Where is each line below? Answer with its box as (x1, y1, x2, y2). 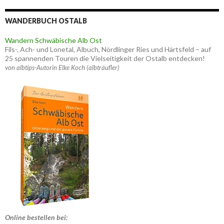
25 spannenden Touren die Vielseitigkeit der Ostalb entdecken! (5, 54, 205, 62)
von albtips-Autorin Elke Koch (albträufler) (5, 63, 119, 71)
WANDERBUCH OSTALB (5, 16, 87, 25)
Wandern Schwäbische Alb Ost (5, 36, 102, 44)
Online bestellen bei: (5, 213, 67, 221)
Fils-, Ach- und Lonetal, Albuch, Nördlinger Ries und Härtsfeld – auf (5, 45, 211, 53)
